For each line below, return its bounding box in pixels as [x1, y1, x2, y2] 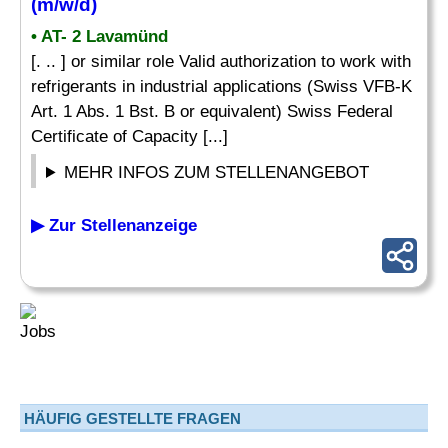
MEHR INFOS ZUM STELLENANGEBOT [64, 163, 370, 182]
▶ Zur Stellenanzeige [31, 216, 197, 235]
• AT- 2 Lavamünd [31, 27, 168, 46]
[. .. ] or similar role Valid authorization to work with [31, 52, 411, 71]
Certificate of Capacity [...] [31, 127, 228, 146]
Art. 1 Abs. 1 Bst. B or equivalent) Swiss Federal [31, 102, 393, 121]
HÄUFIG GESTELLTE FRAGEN [24, 410, 241, 427]
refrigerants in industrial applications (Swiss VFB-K [31, 77, 412, 96]
